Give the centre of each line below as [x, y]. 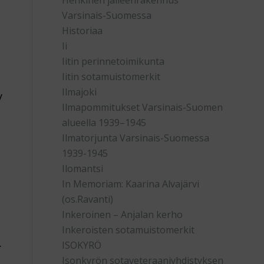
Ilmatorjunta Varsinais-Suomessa [136, 138]
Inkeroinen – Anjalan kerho [123, 214]
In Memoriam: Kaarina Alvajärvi [131, 184]
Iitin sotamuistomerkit [111, 77]
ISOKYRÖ [82, 245]
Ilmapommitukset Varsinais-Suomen [143, 107]
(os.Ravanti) [88, 199]
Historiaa [82, 31]
